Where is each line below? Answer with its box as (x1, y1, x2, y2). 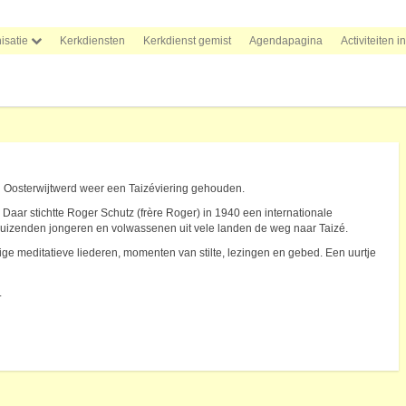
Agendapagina (249, 34, 323, 47)
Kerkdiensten (60, 34, 125, 47)
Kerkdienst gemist (143, 34, 231, 47)
